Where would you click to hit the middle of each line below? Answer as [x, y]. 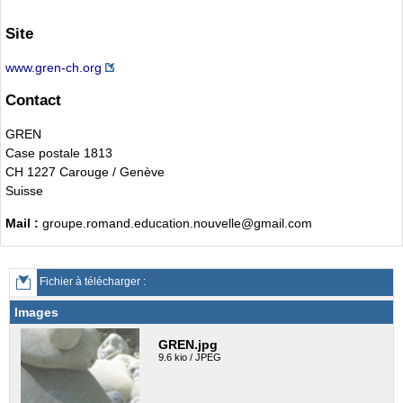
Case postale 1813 [59, 153]
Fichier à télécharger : [91, 282]
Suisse [24, 191]
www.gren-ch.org [54, 67]
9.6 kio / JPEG [190, 358]
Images [36, 313]
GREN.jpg [188, 345]
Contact [33, 101]
